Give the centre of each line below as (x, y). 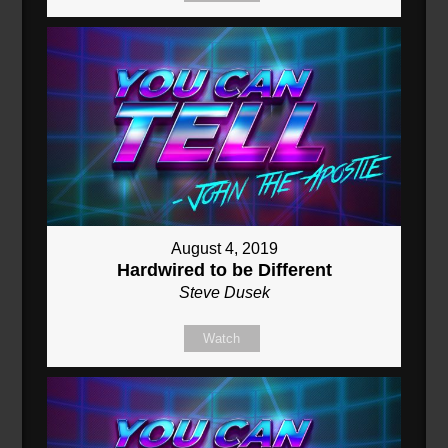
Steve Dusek (224, 292)
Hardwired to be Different (224, 269)
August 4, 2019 (224, 248)
